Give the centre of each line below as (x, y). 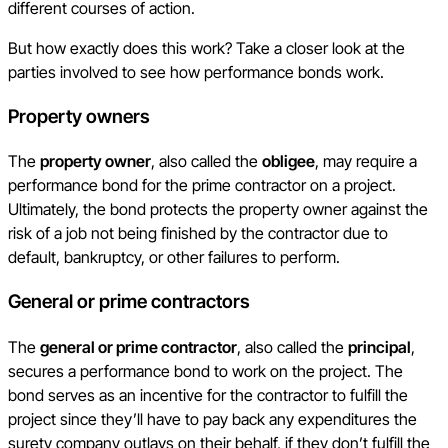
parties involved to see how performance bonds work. (196, 71)
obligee (288, 161)
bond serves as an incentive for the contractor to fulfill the (208, 394)
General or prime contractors (129, 302)
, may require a (366, 161)
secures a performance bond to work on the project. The (205, 370)
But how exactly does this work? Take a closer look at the (206, 47)
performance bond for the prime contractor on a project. (202, 185)
